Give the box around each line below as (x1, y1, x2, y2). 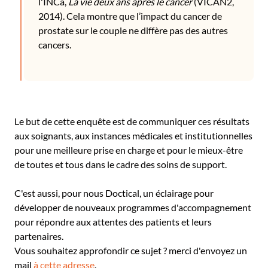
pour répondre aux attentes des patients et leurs (14, 216, 212, 227)
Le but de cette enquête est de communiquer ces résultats (14, 115, 249, 127)
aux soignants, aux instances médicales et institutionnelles (14, 130, 252, 141)
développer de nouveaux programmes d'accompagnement (14, 202, 251, 213)
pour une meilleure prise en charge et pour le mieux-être (14, 144, 243, 156)
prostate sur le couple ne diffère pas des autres (38, 25, 228, 36)
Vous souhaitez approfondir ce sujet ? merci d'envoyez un (14, 245, 247, 256)
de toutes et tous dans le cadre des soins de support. (14, 159, 227, 170)
